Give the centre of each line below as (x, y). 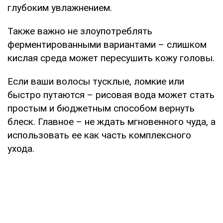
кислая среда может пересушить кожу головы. (111, 58)
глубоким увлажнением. (60, 7)
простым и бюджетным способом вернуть (101, 108)
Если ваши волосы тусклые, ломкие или (96, 81)
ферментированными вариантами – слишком (107, 44)
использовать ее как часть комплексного (99, 135)
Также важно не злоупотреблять (80, 31)
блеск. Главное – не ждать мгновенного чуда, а (111, 121)
